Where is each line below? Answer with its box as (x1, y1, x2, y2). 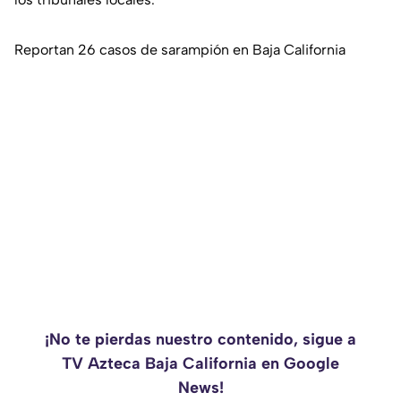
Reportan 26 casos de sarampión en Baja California (14, 41, 346, 59)
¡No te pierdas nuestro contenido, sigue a (45, 329, 356, 350)
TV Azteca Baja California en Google (62, 354, 339, 374)
